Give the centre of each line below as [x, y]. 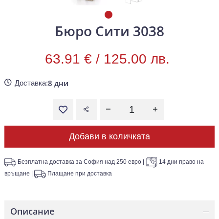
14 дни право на [181, 162]
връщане [17, 174]
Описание [32, 211]
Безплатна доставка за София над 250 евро [79, 162]
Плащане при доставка [80, 174]
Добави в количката [109, 137]
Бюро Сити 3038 [109, 31]
